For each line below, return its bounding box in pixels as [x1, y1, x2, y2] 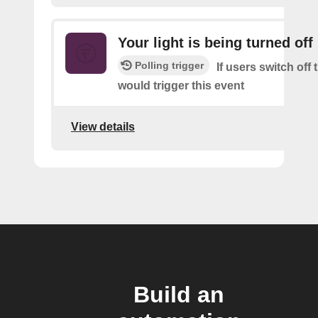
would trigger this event [118, 79, 244, 92]
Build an [133, 282, 224, 308]
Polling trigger [135, 60, 204, 72]
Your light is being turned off [118, 35, 313, 51]
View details [71, 120, 135, 133]
